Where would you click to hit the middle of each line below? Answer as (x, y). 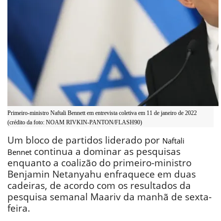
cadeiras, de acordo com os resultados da (99, 185)
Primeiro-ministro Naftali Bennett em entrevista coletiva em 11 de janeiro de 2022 (102, 113)
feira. (19, 208)
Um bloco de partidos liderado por (85, 140)
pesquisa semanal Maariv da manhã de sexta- (110, 197)
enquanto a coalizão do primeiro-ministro (99, 163)
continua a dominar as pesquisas (106, 151)
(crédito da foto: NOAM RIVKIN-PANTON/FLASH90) (75, 122)
